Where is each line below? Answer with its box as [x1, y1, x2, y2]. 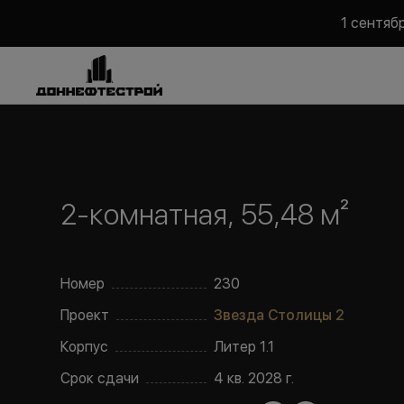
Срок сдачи [60, 370, 140, 387]
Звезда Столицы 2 [214, 307, 345, 324]
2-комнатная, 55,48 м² [60, 197, 350, 232]
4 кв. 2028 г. [214, 370, 295, 387]
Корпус [60, 338, 109, 355]
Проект [60, 307, 110, 324]
